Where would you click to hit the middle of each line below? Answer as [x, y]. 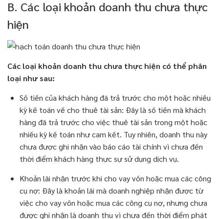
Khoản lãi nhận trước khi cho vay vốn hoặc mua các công [115, 178]
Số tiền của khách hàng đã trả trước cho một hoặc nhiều [115, 97]
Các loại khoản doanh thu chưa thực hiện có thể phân [107, 66]
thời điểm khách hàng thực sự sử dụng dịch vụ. [99, 158]
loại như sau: [31, 78]
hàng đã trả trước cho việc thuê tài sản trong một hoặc [113, 122]
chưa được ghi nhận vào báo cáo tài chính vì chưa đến [111, 146]
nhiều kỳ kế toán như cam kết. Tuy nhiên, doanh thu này [113, 134]
